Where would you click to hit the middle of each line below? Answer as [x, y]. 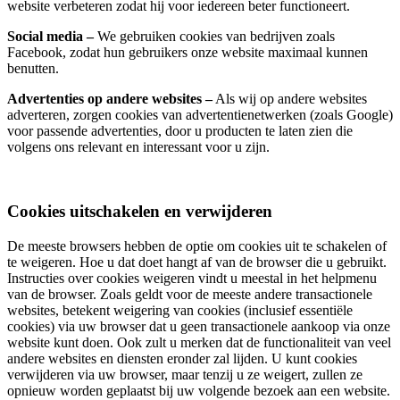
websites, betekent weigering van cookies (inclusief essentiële [180, 311]
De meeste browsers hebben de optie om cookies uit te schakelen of [197, 246]
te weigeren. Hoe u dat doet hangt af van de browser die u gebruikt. [197, 262]
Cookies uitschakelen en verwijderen [140, 212]
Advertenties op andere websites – [110, 98]
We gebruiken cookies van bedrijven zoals [214, 36]
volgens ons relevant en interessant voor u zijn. [138, 146]
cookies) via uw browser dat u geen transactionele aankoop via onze [199, 327]
